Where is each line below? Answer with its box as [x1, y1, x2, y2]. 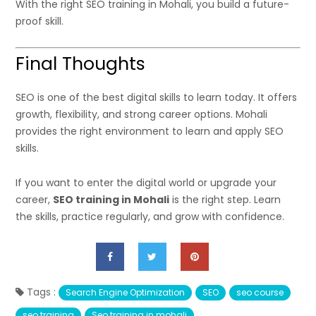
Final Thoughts [16, 51, 146, 77]
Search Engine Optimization [66, 286, 186, 299]
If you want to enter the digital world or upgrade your [16, 176, 277, 190]
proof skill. [16, 14, 64, 29]
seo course [236, 286, 284, 299]
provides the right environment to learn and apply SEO [16, 124, 284, 139]
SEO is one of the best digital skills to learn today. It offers [16, 90, 298, 105]
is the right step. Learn [169, 193, 281, 207]
